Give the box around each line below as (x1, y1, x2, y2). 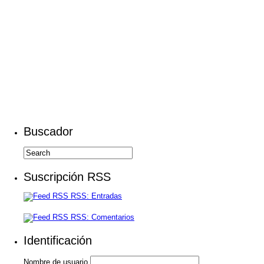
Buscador (24, 125, 73, 138)
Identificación (24, 234, 92, 247)
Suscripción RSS (24, 170, 111, 183)
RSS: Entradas (68, 192, 122, 200)
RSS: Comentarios (68, 213, 134, 222)
